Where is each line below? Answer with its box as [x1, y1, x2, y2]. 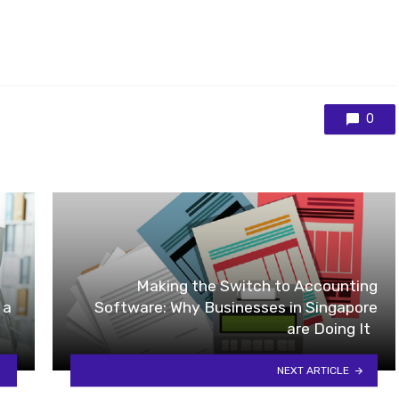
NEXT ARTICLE [277, 363, 350, 377]
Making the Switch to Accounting [136, 276, 378, 295]
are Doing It [287, 319, 378, 338]
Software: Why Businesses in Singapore [94, 297, 378, 316]
